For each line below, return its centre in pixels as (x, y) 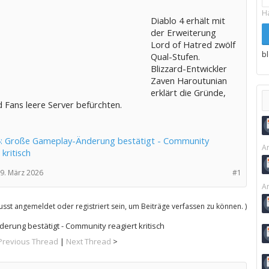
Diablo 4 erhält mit (188, 20)
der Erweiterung (183, 32)
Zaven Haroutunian (189, 80)
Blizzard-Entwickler (189, 68)
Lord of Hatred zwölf (193, 44)
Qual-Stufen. (175, 56)
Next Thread (89, 241)
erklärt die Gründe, (188, 92)
